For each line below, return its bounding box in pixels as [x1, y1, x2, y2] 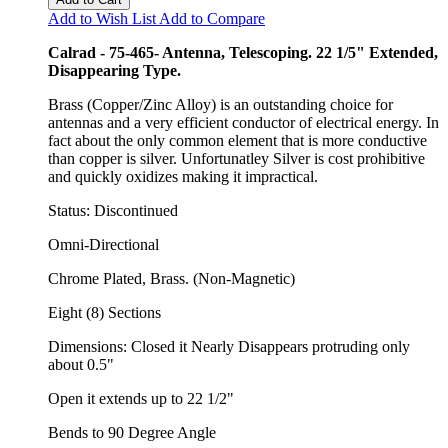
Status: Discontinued [48, 201, 178, 219]
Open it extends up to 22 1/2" [48, 389, 234, 407]
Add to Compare [159, 9, 265, 27]
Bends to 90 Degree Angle [48, 423, 216, 441]
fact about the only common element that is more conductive [48, 131, 427, 149]
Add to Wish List [48, 9, 156, 27]
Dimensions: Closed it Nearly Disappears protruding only [48, 337, 410, 355]
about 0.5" [48, 355, 114, 373]
